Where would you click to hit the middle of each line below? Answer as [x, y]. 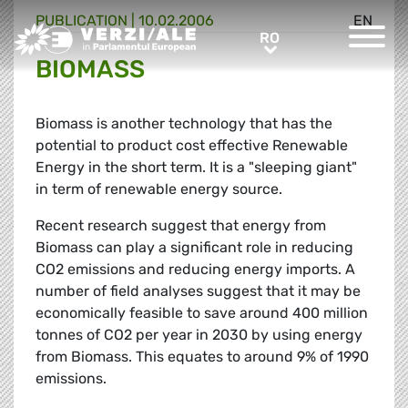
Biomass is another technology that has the [184, 124]
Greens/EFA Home [76, 32]
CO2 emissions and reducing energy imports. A [195, 270]
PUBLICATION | [87, 21]
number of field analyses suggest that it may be [198, 291]
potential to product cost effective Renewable [192, 146]
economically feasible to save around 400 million [202, 313]
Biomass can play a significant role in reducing [194, 248]
